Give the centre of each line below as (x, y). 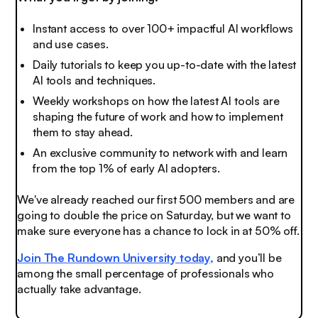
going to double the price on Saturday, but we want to (154, 215)
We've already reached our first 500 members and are (156, 199)
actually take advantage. (79, 289)
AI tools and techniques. (94, 80)
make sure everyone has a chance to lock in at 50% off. (158, 230)
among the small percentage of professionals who (146, 274)
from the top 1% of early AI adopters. (127, 169)
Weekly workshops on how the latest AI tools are (156, 101)
